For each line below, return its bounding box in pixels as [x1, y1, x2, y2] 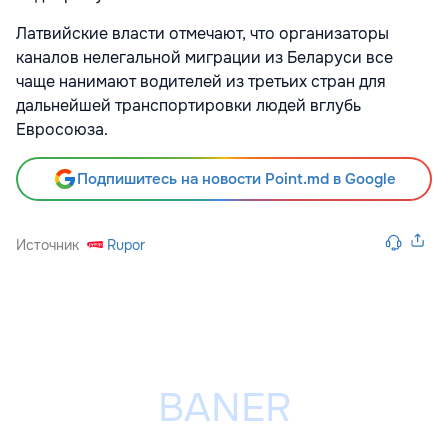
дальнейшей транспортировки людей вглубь [16, 95, 361, 117]
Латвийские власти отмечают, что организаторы [16, 23, 389, 45]
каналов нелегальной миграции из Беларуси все [16, 47, 393, 69]
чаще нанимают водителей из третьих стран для [16, 71, 386, 93]
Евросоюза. [16, 119, 108, 141]
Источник [16, 236, 79, 255]
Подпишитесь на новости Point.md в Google [76, 169, 396, 190]
